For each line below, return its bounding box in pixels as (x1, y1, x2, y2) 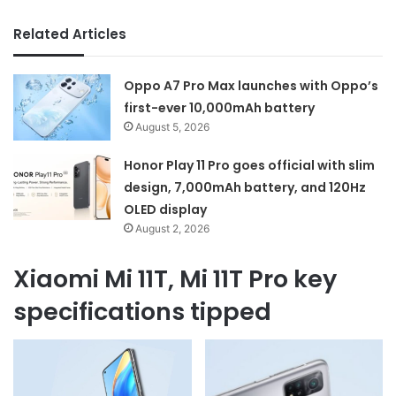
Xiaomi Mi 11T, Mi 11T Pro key (13, 262, 337, 295)
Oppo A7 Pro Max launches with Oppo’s (124, 76, 379, 95)
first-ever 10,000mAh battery (124, 98, 316, 117)
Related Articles (13, 24, 126, 43)
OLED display (124, 200, 208, 218)
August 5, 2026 (135, 119, 210, 133)
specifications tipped (13, 294, 271, 328)
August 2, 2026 (135, 221, 210, 235)
